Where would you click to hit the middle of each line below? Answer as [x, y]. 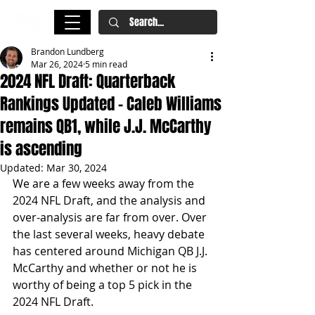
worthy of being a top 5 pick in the [104, 285]
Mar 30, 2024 [77, 168]
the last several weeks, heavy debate [110, 234]
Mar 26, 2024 [57, 64]
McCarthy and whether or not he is [106, 268]
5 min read [106, 64]
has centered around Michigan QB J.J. [111, 251]
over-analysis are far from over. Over [111, 217]
